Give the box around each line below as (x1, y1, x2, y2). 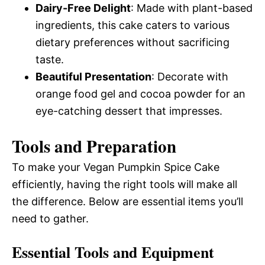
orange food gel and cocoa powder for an (35, 88, 245, 100)
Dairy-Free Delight (35, 2, 131, 14)
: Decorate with (151, 70, 228, 83)
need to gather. (12, 212, 89, 225)
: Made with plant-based (131, 2, 253, 14)
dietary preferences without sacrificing (35, 36, 230, 49)
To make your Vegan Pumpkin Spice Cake (12, 161, 219, 173)
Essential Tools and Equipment (12, 241, 214, 263)
